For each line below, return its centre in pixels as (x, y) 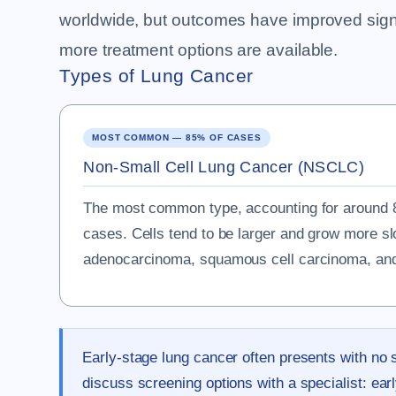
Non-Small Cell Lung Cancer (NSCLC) (224, 167)
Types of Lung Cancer (156, 76)
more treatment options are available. (199, 50)
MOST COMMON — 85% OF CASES (177, 137)
